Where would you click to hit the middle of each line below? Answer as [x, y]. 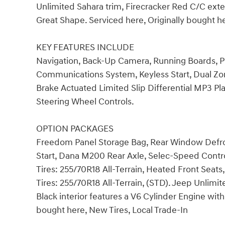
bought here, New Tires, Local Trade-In [112, 210]
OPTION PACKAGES [75, 129]
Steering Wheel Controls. [85, 101]
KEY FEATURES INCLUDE [85, 47]
